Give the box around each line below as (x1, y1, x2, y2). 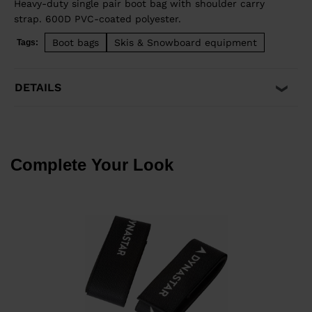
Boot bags (52, 37, 99, 49)
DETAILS (15, 81, 61, 95)
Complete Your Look (10, 155, 173, 175)
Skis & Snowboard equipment (114, 37, 257, 49)
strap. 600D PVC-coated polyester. (14, 13, 181, 25)
